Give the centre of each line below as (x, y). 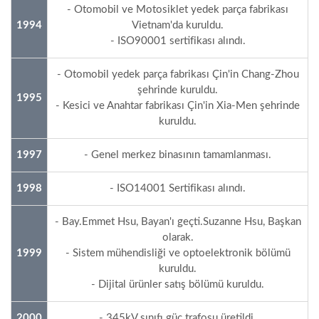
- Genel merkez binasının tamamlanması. (178, 155)
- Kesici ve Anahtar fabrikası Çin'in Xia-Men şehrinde (178, 105)
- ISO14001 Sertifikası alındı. (178, 188)
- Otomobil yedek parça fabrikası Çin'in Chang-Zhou (178, 74)
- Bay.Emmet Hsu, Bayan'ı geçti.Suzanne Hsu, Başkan (178, 221)
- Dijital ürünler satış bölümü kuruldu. (178, 284)
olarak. (178, 237)
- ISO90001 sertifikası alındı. (178, 41)
